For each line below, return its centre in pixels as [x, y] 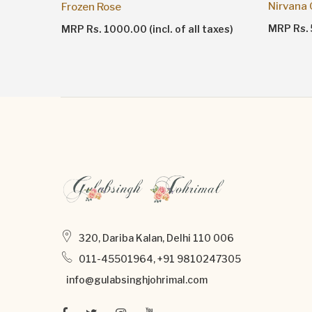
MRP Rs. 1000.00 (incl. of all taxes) [147, 29]
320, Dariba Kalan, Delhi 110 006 [156, 237]
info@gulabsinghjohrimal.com [137, 279]
